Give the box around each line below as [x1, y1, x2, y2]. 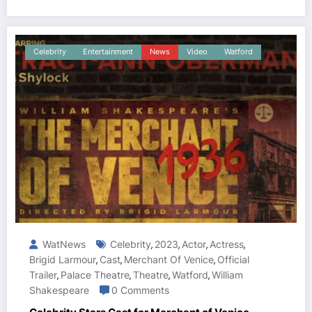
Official [217, 253, 249, 266]
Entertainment [83, 47, 133, 57]
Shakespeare [29, 284, 89, 297]
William [212, 269, 243, 281]
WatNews [40, 238, 86, 251]
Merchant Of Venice [124, 253, 214, 266]
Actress [210, 238, 244, 251]
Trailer [29, 269, 57, 281]
